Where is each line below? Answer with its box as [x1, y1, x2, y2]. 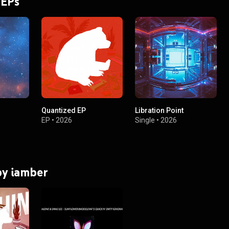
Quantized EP [41, 106, 86, 115]
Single [135, 116, 155, 125]
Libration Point [135, 106, 184, 115]
